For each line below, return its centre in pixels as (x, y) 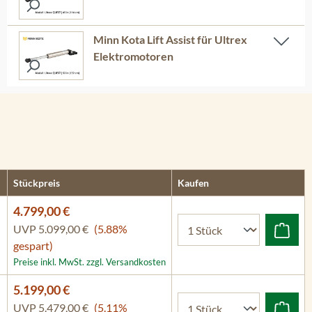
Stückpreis (37, 183)
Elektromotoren (133, 56)
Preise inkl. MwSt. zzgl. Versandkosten (89, 262)
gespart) (33, 245)
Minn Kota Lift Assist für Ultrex (170, 39)
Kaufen (193, 183)
